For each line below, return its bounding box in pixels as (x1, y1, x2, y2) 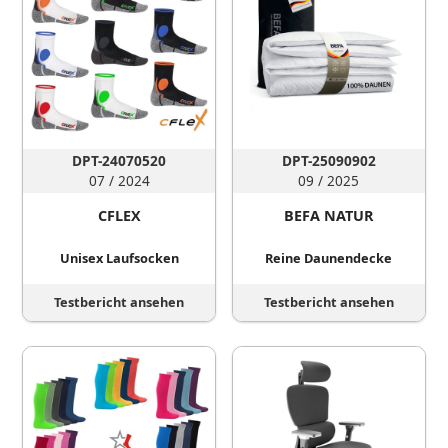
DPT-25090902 (281, 150, 376, 170)
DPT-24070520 (72, 150, 167, 170)
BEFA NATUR (283, 205, 374, 225)
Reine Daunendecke (265, 249, 393, 268)
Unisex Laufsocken (59, 249, 179, 268)
